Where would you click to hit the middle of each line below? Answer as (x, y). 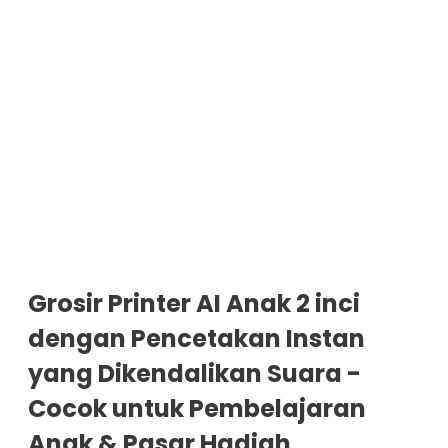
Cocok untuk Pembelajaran (197, 409)
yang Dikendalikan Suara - (194, 374)
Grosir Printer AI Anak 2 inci (194, 304)
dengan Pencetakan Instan (196, 339)
